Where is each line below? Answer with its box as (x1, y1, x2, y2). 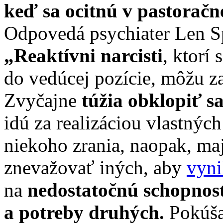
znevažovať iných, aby (4, 156, 187, 178)
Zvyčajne (4, 89, 82, 111)
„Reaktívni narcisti (4, 44, 163, 66)
